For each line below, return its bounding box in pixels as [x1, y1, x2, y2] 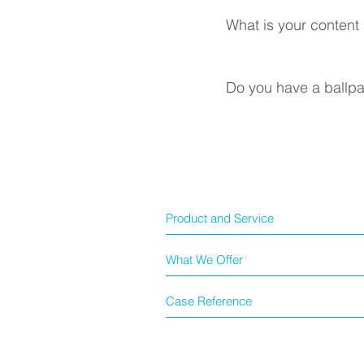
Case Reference [166, 293, 252, 309]
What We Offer [166, 252, 243, 267]
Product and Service [166, 210, 274, 226]
